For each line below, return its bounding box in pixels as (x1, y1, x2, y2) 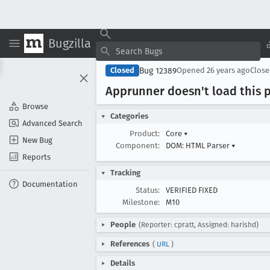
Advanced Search (22, 118, 83, 128)
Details (110, 259, 135, 268)
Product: (130, 129, 160, 138)
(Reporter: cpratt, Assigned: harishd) (139, 221, 259, 229)
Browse (22, 101, 48, 111)
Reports (22, 152, 51, 162)
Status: (136, 186, 160, 195)
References (110, 239, 149, 248)
